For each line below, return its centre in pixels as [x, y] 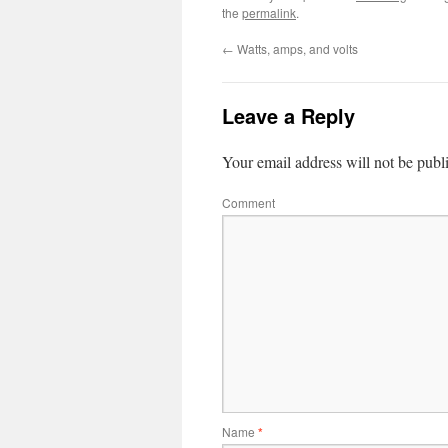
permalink [269, 12]
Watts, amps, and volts [296, 48]
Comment [248, 202]
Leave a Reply [288, 115]
